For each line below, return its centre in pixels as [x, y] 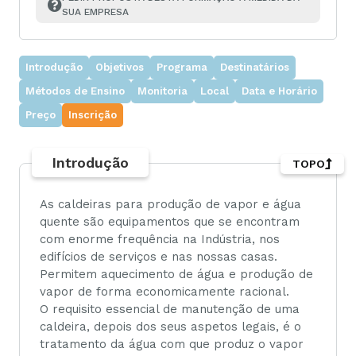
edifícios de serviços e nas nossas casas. [159, 257]
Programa [182, 67]
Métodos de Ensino [75, 91]
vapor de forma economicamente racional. [164, 292]
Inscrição [93, 115]
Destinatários [255, 67]
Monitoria [163, 91]
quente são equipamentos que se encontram [170, 222]
